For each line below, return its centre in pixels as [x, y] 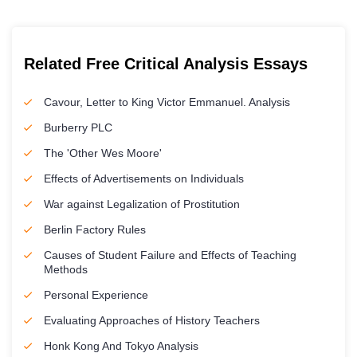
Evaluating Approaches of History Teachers [152, 320]
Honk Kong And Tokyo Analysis [121, 346]
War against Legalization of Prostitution [142, 204]
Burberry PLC [78, 127]
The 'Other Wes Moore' [103, 153]
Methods [66, 269]
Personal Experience [96, 295]
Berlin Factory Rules [95, 229]
